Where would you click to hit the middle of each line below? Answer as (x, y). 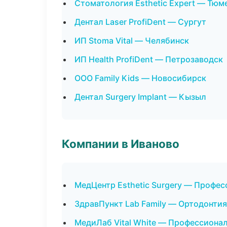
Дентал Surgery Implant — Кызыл (140, 97)
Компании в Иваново (121, 144)
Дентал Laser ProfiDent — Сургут (140, 22)
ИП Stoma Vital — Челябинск (132, 41)
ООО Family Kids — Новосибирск (140, 78)
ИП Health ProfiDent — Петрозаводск (149, 59)
